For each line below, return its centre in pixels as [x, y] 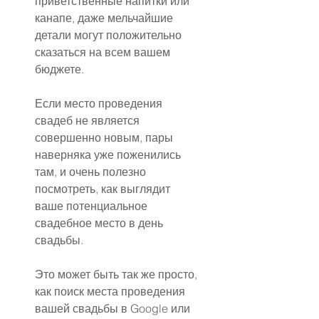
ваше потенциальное [93, 206]
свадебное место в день [100, 223]
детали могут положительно [110, 35]
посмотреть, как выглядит [104, 189]
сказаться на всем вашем [104, 52]
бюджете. [59, 69]
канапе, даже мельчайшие [105, 18]
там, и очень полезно [92, 172]
